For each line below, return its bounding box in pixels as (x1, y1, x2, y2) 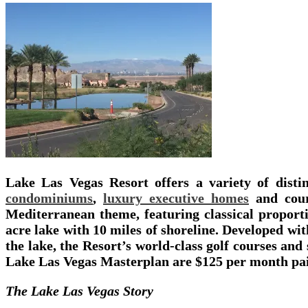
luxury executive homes (103, 190, 249, 206)
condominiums (5, 190, 93, 206)
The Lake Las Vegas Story (5, 283, 153, 299)
